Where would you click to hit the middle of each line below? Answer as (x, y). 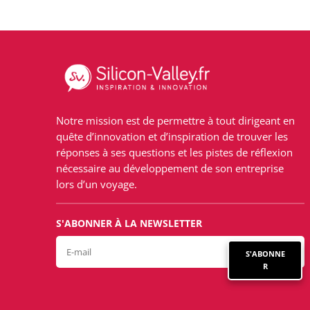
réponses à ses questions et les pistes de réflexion (175, 152)
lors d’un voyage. (97, 184)
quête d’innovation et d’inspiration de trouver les (172, 136)
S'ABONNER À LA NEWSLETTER (129, 223)
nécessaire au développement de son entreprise (170, 168)
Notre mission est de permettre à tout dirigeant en (176, 120)
